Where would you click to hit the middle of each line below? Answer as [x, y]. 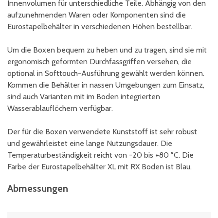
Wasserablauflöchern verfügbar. [60, 108]
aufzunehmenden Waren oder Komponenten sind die [97, 15]
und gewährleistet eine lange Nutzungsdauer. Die [90, 143]
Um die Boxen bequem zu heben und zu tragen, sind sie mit [107, 50]
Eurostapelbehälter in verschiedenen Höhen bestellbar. [100, 27]
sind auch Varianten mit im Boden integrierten [84, 97]
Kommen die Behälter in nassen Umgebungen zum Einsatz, [106, 85]
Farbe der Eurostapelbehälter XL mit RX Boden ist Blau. [100, 167]
